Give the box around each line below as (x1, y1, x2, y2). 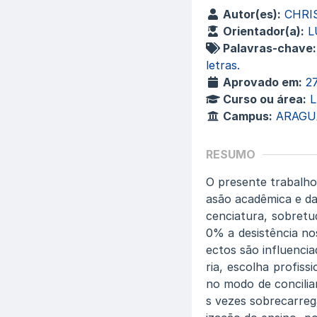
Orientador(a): (219, 24, 304, 38)
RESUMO (205, 147, 255, 161)
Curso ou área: (219, 92, 306, 106)
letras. (205, 58, 240, 72)
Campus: (219, 109, 272, 123)
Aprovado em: (219, 75, 302, 89)
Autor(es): (219, 7, 281, 21)
